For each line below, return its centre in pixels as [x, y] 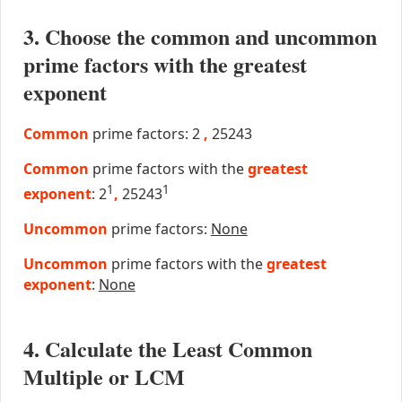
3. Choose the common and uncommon [200, 36]
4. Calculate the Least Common [167, 349]
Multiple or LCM [104, 377]
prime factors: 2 [146, 133]
